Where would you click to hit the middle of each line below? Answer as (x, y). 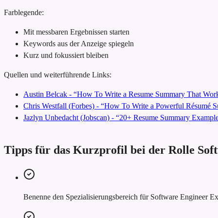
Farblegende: (24, 12)
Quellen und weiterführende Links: (58, 74)
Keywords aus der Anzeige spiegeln (79, 43)
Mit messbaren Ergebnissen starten (76, 32)
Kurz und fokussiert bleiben (66, 55)
